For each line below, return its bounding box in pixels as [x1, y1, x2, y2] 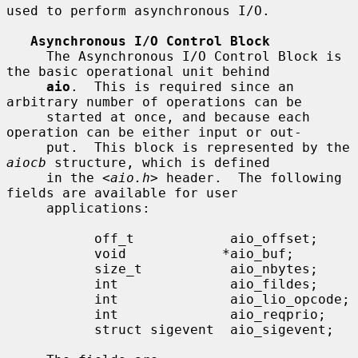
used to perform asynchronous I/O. [6, 2, 270, 18]
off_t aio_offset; [6, 230, 94, 246]
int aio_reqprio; [6, 306, 94, 322]
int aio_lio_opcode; [6, 291, 94, 307]
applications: [6, 200, 46, 216]
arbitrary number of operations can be [6, 93, 302, 109]
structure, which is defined [46, 154, 270, 170]
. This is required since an [70, 78, 294, 94]
